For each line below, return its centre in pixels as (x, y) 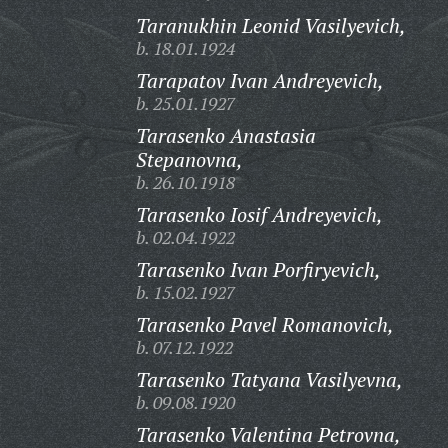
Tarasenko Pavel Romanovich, (264, 324)
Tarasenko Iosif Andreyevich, (259, 214)
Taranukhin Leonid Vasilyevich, (270, 25)
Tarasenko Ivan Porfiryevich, (258, 269)
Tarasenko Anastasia (225, 135)
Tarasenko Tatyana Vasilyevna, (269, 379)
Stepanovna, (189, 159)
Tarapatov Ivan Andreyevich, (259, 80)
